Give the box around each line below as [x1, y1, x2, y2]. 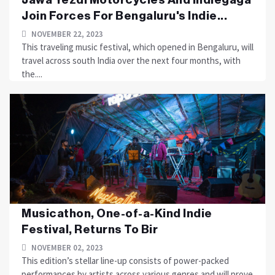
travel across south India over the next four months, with [21, 55, 241, 66]
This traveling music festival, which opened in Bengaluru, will [21, 41, 254, 53]
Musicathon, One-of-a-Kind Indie [21, 207, 212, 219]
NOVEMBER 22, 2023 [29, 29, 103, 39]
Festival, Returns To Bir [21, 223, 158, 235]
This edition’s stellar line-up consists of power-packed [21, 255, 229, 266]
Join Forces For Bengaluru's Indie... [21, 10, 227, 21]
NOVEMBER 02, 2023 [29, 242, 103, 253]
